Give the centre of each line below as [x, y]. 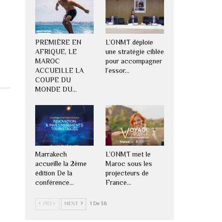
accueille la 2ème [61, 165]
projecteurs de [127, 174]
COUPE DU [53, 81]
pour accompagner [134, 62]
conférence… [54, 184]
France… [118, 184]
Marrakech [51, 155]
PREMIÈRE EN [58, 43]
